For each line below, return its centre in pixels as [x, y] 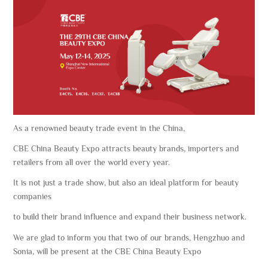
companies [34, 197]
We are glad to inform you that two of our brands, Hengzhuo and [129, 237]
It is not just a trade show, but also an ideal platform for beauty [126, 183]
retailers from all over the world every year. [94, 162]
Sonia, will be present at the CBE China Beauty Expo [109, 251]
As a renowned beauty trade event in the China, [100, 128]
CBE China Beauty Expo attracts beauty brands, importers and [126, 149]
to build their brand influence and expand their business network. [130, 217]
